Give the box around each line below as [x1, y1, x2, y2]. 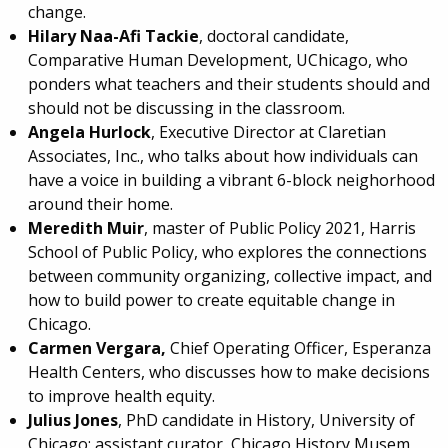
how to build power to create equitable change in [27, 288, 395, 311]
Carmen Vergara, [27, 336, 166, 359]
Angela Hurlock [27, 120, 151, 143]
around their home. [27, 192, 173, 215]
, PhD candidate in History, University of [117, 408, 415, 431]
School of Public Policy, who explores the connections [27, 240, 427, 263]
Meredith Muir [27, 216, 144, 239]
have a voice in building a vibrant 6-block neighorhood [27, 168, 435, 191]
